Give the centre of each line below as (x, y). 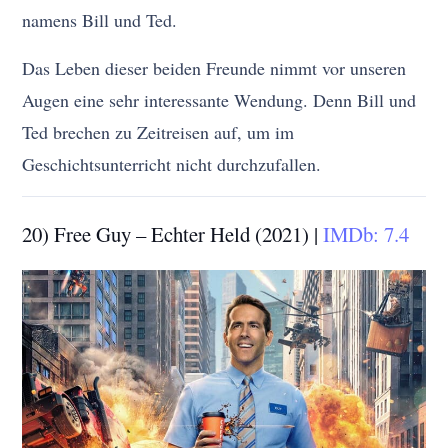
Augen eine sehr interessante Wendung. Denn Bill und (219, 99)
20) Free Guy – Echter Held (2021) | (173, 233)
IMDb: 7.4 (366, 233)
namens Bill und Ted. (100, 19)
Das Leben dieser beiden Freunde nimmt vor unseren (214, 67)
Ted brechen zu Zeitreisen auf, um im (158, 131)
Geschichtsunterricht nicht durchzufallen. (172, 163)
